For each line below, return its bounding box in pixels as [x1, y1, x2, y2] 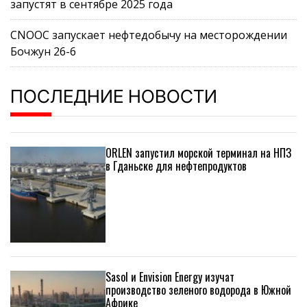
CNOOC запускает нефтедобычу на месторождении [10, 27, 287, 42]
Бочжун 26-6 [10, 43, 76, 59]
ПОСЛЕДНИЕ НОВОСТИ [10, 85, 217, 107]
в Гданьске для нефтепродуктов [106, 157, 247, 174]
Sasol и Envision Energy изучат [106, 268, 235, 285]
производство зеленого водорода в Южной [106, 281, 292, 298]
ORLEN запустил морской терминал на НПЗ [106, 144, 292, 161]
